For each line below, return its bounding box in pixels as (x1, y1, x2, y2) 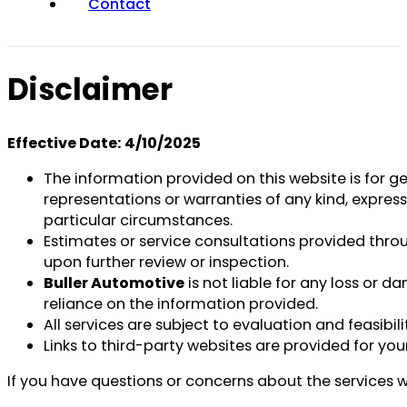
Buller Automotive (44, 273, 184, 294)
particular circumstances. (44, 210, 233, 232)
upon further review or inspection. (44, 252, 289, 273)
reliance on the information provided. (44, 293, 318, 315)
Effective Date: (7, 133, 121, 154)
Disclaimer (7, 69, 173, 111)
